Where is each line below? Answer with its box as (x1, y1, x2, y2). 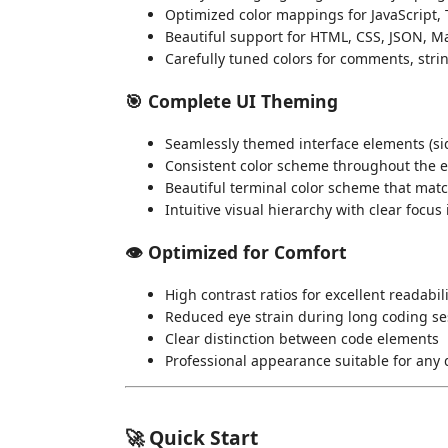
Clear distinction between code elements (165, 328, 439, 348)
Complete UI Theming (148, 89, 338, 113)
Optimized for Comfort (148, 240, 347, 264)
